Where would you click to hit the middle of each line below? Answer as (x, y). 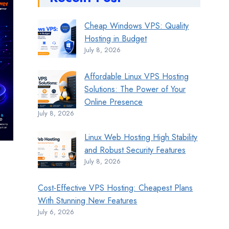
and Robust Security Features (135, 150)
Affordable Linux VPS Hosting (137, 77)
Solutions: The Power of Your (135, 89)
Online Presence (114, 102)
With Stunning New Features (88, 201)
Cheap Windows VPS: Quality (137, 26)
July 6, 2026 (56, 212)
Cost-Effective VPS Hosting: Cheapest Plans (116, 188)
